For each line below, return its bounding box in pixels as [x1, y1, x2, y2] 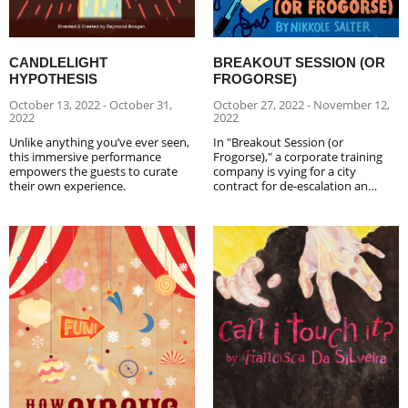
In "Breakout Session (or [213, 133, 343, 150]
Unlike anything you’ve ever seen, [9, 133, 189, 150]
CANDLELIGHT [9, 54, 107, 70]
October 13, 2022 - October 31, [9, 96, 172, 113]
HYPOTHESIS [9, 70, 97, 87]
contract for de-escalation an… [213, 177, 377, 194]
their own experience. [9, 177, 126, 194]
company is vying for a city [213, 162, 356, 179]
